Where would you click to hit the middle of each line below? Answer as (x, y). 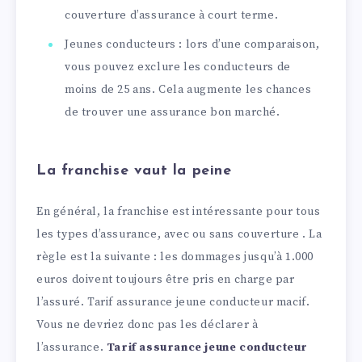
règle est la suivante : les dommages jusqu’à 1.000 (175, 257)
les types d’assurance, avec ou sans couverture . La (179, 234)
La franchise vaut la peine (134, 171)
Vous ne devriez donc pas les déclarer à (147, 324)
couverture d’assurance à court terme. (172, 16)
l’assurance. (72, 347)
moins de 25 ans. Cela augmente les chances (188, 90)
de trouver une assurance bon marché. (173, 113)
